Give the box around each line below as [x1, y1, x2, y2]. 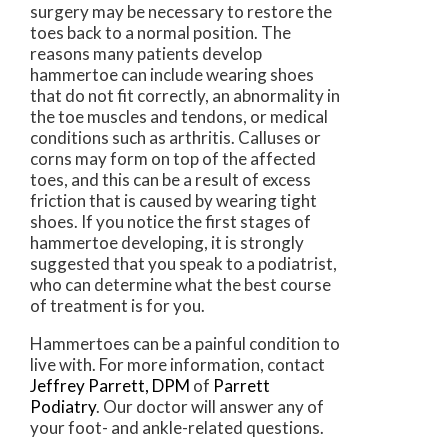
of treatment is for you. [30, 294, 205, 316]
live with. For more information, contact [30, 353, 325, 375]
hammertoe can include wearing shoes [30, 63, 314, 85]
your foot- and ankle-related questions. [30, 416, 324, 438]
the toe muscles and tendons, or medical [30, 105, 328, 127]
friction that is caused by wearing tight [30, 189, 317, 211]
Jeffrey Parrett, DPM [30, 374, 190, 396]
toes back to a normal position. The [30, 21, 291, 43]
